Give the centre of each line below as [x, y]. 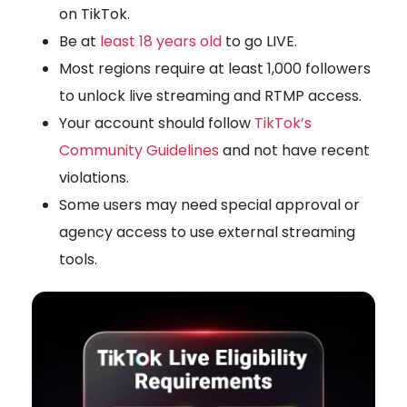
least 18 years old [159, 42]
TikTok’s [283, 124]
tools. [78, 260]
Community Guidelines [141, 151]
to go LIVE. [259, 42]
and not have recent [296, 151]
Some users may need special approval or [209, 205]
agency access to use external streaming [207, 233]
